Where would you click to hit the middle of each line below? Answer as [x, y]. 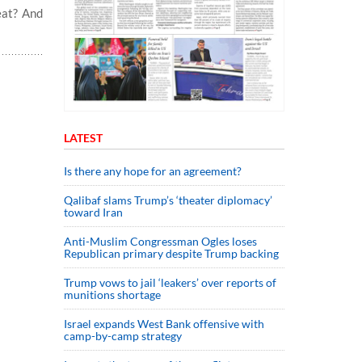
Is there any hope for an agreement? [155, 170]
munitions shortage [112, 294]
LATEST [83, 137]
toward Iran [93, 212]
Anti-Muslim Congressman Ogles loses [160, 241]
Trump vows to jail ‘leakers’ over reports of [170, 282]
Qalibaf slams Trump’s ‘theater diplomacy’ [168, 200]
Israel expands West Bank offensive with [164, 323]
